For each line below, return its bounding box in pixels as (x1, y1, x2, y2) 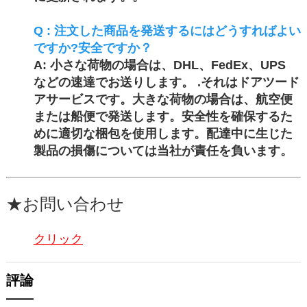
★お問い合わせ (5, 195, 124, 214)
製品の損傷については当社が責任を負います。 (33, 144, 293, 158)
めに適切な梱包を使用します (33, 127, 194, 141)
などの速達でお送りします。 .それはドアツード (33, 75, 299, 90)
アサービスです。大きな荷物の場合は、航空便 (33, 93, 293, 107)
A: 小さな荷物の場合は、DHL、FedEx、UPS (33, 58, 286, 73)
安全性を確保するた (181, 110, 293, 124)
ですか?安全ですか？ (33, 41, 152, 56)
